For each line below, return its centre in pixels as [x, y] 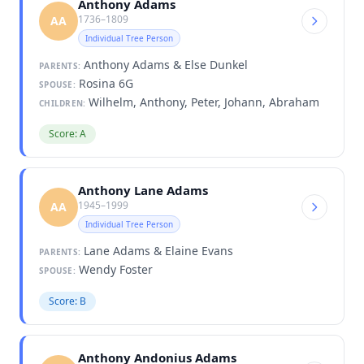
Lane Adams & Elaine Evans [157, 250]
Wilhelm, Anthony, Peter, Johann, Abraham [203, 102]
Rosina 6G [104, 83]
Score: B [67, 301]
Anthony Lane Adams [143, 190]
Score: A [67, 133]
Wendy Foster [114, 269]
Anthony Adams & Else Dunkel [164, 64]
